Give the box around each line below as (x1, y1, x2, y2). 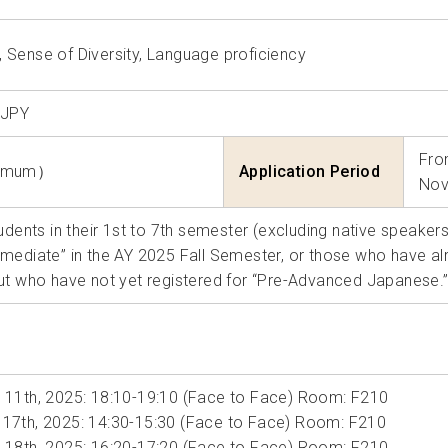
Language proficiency (147, 45, 307, 65)
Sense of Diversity (7, 45, 140, 65)
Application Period (239, 162, 381, 182)
